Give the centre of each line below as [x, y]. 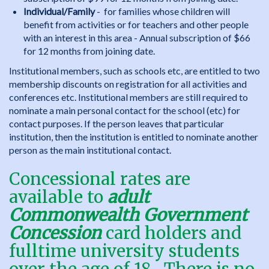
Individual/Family [59, 11]
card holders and [171, 233]
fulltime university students [124, 251]
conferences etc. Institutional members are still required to [128, 97]
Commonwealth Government [128, 215]
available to [58, 197]
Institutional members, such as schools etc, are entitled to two [134, 71]
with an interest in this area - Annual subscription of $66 [137, 38]
